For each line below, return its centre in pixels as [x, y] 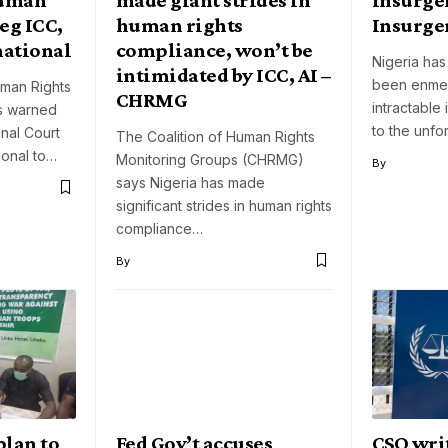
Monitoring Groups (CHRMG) [210, 159]
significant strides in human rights [224, 205]
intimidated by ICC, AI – [223, 74]
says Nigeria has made [190, 182]
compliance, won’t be [214, 49]
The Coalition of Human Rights [215, 136]
